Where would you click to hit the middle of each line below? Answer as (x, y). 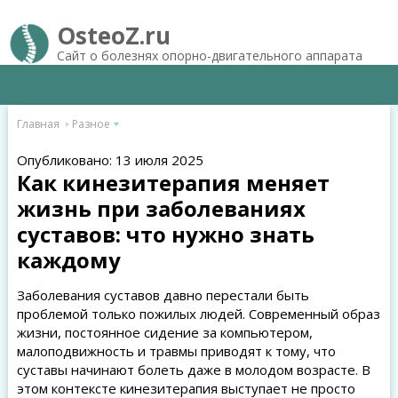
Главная (38, 124)
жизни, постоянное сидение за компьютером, (164, 332)
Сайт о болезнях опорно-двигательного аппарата (209, 56)
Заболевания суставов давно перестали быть (163, 295)
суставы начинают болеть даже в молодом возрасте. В (193, 370)
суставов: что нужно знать (165, 234)
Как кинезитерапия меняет (173, 183)
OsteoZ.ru (113, 36)
